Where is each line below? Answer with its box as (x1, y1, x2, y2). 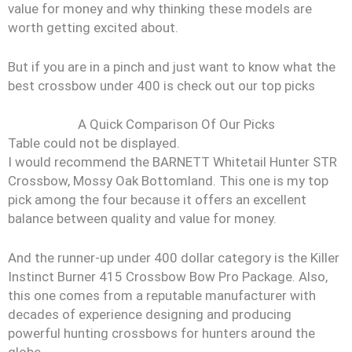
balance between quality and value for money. (8, 211, 277, 226)
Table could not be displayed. (8, 135, 180, 151)
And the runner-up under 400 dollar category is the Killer (8, 249, 339, 266)
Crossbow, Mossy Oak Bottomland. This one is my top (8, 173, 328, 189)
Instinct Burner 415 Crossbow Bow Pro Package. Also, (8, 268, 328, 284)
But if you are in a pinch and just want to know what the (8, 58, 335, 75)
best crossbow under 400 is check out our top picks (8, 77, 315, 93)
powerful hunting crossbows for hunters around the (8, 324, 315, 341)
